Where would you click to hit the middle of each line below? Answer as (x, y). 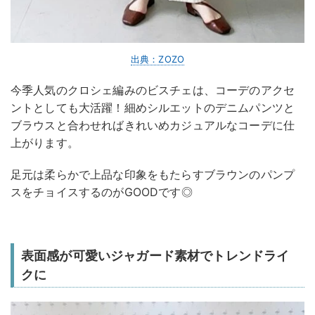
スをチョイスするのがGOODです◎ (102, 192)
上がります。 (45, 143)
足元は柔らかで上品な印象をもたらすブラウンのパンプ (153, 175)
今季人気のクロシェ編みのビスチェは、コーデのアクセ (153, 90)
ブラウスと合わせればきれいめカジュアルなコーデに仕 (153, 126)
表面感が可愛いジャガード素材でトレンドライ (155, 256)
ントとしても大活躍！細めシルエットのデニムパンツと (153, 108)
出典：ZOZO (157, 59)
